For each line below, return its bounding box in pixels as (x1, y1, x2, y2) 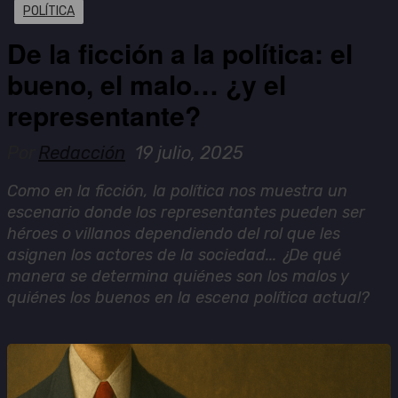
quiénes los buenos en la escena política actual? (7, 287, 370, 307)
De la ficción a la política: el (7, 33, 353, 72)
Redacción (38, 141, 125, 163)
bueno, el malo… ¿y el (7, 64, 286, 103)
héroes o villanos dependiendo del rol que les (7, 223, 340, 243)
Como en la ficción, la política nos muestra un (7, 180, 347, 201)
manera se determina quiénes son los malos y (7, 266, 349, 286)
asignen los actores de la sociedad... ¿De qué (7, 244, 341, 265)
